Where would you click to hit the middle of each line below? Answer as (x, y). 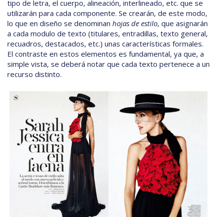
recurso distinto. (34, 74)
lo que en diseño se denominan (60, 23)
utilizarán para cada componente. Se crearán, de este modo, (107, 13)
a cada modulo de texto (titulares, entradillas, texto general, (108, 34)
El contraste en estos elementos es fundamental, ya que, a (106, 54)
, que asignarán (183, 23)
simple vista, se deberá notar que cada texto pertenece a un (108, 64)
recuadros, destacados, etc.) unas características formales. (105, 44)
